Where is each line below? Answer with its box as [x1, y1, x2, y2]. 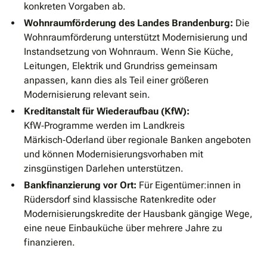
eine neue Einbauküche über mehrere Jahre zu [24, 222, 222, 234]
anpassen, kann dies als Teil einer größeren [24, 74, 209, 86]
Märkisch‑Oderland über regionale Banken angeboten [24, 134, 251, 146]
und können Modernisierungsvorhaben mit [24, 148, 203, 160]
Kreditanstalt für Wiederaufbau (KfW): [24, 105, 190, 117]
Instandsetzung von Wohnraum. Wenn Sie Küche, [24, 46, 234, 58]
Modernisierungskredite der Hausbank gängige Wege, [24, 208, 253, 220]
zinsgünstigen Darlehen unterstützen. [24, 163, 184, 175]
